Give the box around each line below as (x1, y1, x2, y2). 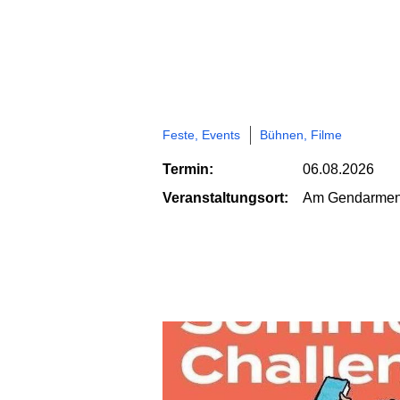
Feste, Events (162, 127, 240, 142)
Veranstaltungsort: (162, 189, 288, 205)
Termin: (162, 161, 213, 177)
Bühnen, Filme (260, 127, 342, 142)
